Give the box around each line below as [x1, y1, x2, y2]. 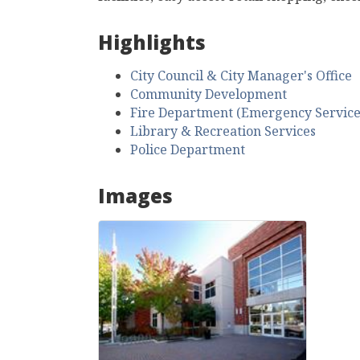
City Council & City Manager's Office [130, 67, 352, 84]
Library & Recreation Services [130, 122, 316, 140]
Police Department [130, 141, 245, 158]
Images [98, 182, 173, 216]
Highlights [98, 29, 206, 63]
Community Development [130, 85, 287, 103]
